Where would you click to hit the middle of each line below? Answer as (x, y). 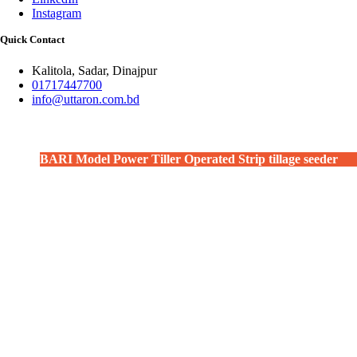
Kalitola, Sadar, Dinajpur (94, 71)
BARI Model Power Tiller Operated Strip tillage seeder (189, 159)
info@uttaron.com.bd (86, 100)
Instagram (57, 14)
